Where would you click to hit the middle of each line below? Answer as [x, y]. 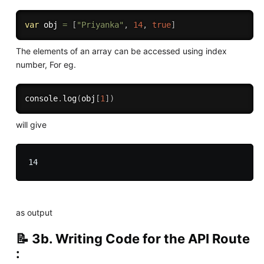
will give [31, 124]
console [41, 98]
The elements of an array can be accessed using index [121, 51]
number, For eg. [46, 64]
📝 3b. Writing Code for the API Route [133, 238]
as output [34, 212]
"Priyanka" [100, 24]
